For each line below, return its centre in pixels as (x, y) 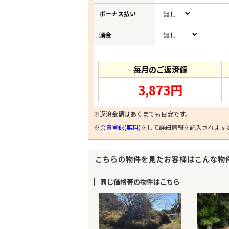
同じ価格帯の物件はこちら (140, 182)
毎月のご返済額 (160, 69)
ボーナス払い (118, 14)
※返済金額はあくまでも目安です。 (142, 114)
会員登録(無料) (120, 127)
